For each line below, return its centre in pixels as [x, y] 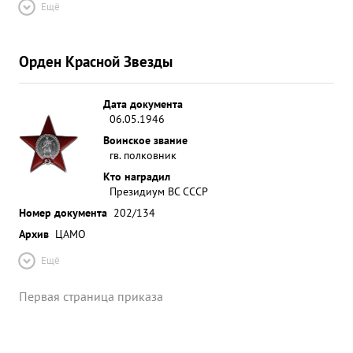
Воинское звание [145, 140]
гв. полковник [143, 155]
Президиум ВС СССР [159, 191]
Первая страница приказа [91, 296]
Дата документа [143, 104]
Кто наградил [137, 176]
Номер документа [63, 212]
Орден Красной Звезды [96, 61]
